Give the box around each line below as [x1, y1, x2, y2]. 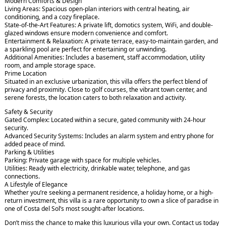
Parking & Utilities [5, 148, 54, 157]
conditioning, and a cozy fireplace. [5, 13, 99, 22]
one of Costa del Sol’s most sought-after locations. [5, 204, 144, 213]
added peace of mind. [5, 140, 65, 149]
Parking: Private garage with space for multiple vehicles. [5, 156, 161, 165]
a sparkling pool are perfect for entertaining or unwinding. [5, 45, 166, 54]
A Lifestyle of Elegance [5, 180, 68, 189]
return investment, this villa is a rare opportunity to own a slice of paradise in [5, 196, 218, 205]
